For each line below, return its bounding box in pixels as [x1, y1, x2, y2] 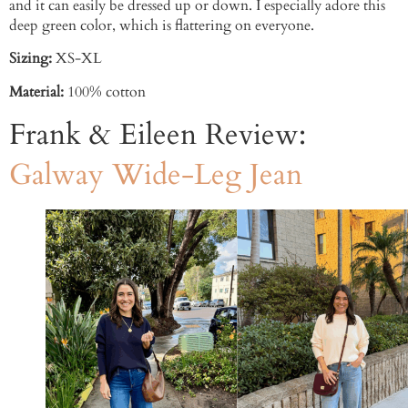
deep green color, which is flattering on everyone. [9, 15, 314, 36]
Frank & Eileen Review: [9, 114, 306, 155]
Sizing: [9, 48, 56, 69]
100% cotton [67, 81, 146, 102]
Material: [9, 81, 67, 102]
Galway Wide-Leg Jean [9, 154, 302, 195]
